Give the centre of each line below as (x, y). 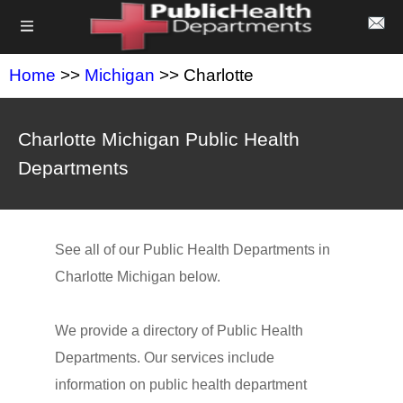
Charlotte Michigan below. (137, 277)
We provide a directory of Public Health (179, 331)
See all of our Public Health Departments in (192, 250)
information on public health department (180, 385)
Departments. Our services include (164, 358)
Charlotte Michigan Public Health (159, 139)
